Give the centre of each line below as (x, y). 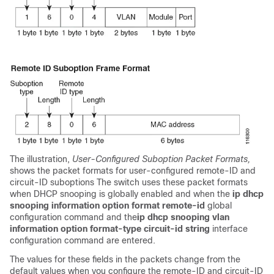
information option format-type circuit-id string (110, 229)
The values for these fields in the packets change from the (125, 259)
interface (229, 229)
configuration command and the (73, 217)
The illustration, (41, 159)
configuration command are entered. (83, 240)
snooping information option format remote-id (107, 206)
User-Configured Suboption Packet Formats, (161, 159)
